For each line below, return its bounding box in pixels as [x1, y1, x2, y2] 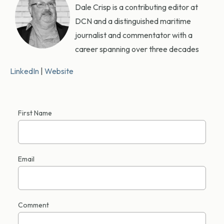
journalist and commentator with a [75, 30, 192, 40]
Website [44, 66, 73, 76]
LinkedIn [10, 66, 39, 76]
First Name [18, 108, 52, 118]
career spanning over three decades [75, 44, 199, 54]
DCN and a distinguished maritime [75, 16, 191, 26]
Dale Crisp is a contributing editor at [75, 2, 198, 12]
